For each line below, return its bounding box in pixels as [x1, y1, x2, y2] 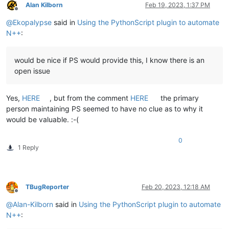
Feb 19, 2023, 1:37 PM [145, 1, 210, 9]
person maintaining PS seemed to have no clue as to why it [6, 104, 203, 113]
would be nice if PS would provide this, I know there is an [14, 56, 204, 65]
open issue [14, 66, 50, 76]
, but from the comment [50, 94, 131, 103]
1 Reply [18, 144, 39, 152]
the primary [158, 94, 199, 103]
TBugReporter [26, 183, 69, 191]
